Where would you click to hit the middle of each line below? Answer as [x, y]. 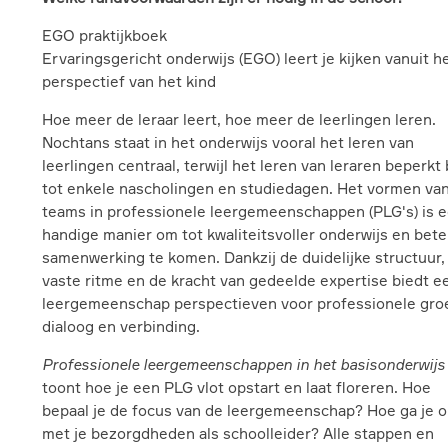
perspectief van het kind [129, 81]
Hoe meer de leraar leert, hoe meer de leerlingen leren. [239, 119]
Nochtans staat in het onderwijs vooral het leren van [228, 142]
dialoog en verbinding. [121, 326]
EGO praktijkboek [104, 35]
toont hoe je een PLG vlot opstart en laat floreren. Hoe [236, 387]
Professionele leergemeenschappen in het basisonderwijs [243, 364]
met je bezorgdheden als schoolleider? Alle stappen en [238, 433]
